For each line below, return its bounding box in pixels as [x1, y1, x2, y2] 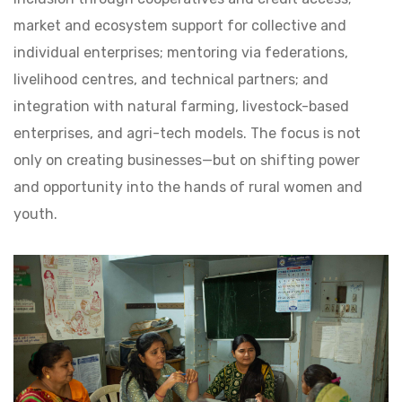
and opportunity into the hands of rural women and [13, 179, 363, 196]
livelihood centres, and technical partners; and [13, 71, 328, 88]
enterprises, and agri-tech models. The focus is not [13, 125, 361, 142]
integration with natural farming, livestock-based [13, 98, 349, 115]
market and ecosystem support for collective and [13, 17, 346, 34]
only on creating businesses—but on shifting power [13, 152, 360, 169]
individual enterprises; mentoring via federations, [13, 44, 348, 61]
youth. [13, 205, 57, 223]
